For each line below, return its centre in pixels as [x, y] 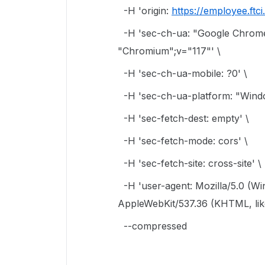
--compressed [152, 226]
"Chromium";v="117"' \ [169, 51]
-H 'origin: [145, 11]
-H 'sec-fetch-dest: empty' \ [183, 118]
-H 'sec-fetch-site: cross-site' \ [190, 163]
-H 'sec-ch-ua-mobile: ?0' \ [182, 73]
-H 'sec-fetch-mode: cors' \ [183, 141]
